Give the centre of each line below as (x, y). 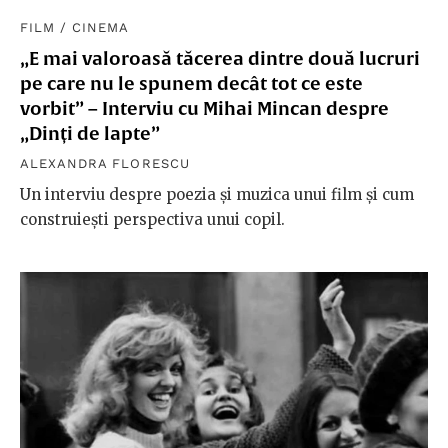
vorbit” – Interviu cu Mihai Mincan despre (204, 109)
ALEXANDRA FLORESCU (105, 164)
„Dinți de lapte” (90, 134)
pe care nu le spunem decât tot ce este (191, 84)
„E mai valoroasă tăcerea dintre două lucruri (220, 59)
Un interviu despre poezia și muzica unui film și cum (217, 195)
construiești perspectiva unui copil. (152, 220)
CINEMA (101, 28)
